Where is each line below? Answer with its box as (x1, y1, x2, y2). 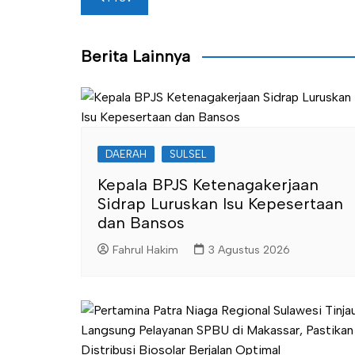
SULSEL (170, 148, 207, 160)
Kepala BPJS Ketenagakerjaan (97, 175, 319, 194)
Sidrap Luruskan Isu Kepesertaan (97, 194, 343, 213)
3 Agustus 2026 (208, 242, 290, 257)
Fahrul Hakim (113, 242, 178, 257)
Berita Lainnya (81, 47, 190, 66)
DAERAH (105, 148, 147, 160)
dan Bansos (97, 213, 185, 232)
